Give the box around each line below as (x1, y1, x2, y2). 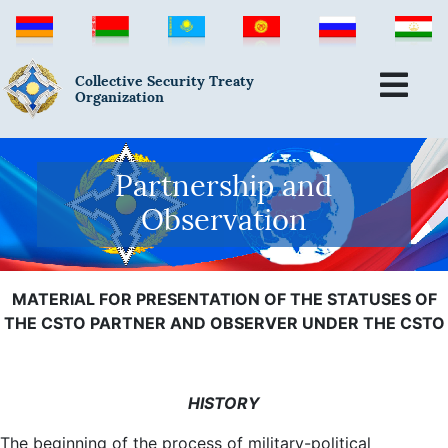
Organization (75, 88, 165, 107)
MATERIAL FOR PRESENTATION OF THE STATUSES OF (11, 288, 437, 309)
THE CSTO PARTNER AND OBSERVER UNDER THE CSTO (3, 312, 445, 333)
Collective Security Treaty (75, 72, 255, 91)
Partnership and (115, 169, 333, 205)
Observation (140, 203, 307, 239)
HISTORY (188, 392, 260, 413)
